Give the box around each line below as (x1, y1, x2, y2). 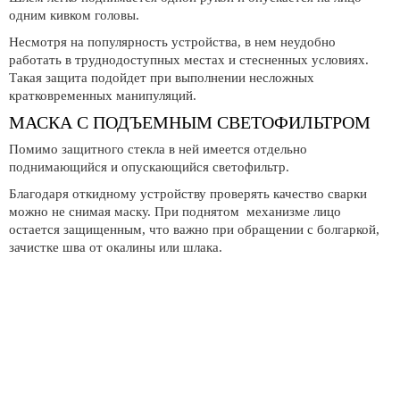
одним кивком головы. (9, 8, 139, 22)
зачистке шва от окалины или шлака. (9, 240, 222, 254)
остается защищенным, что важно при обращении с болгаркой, (9, 222, 379, 237)
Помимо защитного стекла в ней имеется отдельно (9, 142, 307, 156)
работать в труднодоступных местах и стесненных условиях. (9, 53, 369, 67)
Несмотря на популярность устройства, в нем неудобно (9, 35, 336, 49)
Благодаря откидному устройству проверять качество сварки (9, 187, 367, 201)
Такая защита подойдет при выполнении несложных (9, 71, 318, 85)
